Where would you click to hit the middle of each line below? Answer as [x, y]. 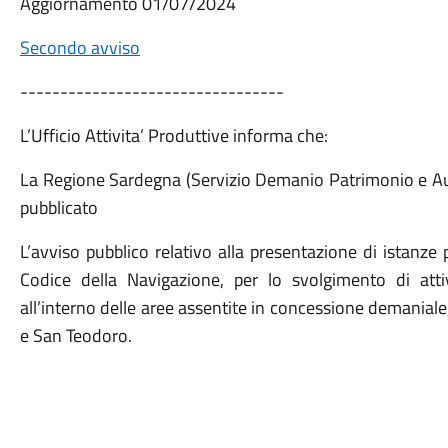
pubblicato [58, 207]
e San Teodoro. [75, 335]
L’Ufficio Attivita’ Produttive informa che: [173, 135]
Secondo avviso [79, 47]
